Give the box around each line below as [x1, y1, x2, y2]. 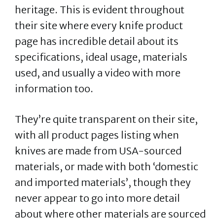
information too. [15, 82, 95, 95]
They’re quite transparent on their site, [15, 113, 198, 125]
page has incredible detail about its [15, 35, 179, 47]
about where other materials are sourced [15, 208, 206, 220]
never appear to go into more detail [15, 192, 180, 204]
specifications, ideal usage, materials [15, 51, 187, 63]
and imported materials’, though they [15, 176, 191, 188]
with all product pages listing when [15, 129, 179, 141]
